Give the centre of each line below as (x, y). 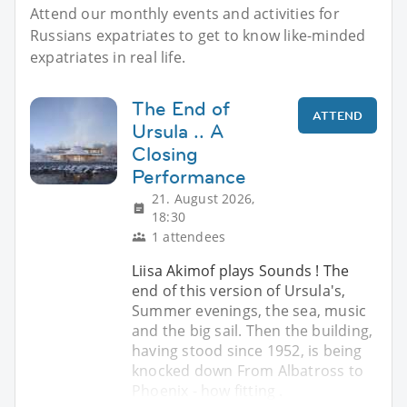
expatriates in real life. (108, 57)
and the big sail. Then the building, (253, 330)
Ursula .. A (178, 131)
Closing (165, 154)
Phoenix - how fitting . (208, 390)
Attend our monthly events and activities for (185, 13)
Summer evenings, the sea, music (249, 310)
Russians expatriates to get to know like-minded (198, 35)
